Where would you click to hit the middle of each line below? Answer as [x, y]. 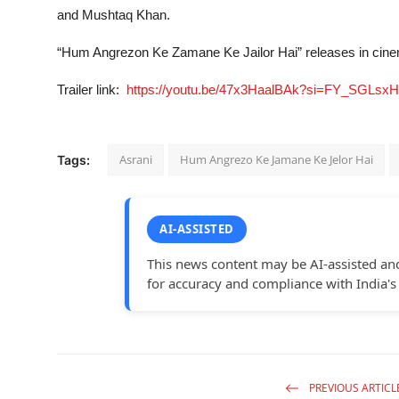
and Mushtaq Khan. [114, 15]
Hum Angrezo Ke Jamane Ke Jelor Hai [277, 160]
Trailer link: [92, 90]
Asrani [136, 160]
